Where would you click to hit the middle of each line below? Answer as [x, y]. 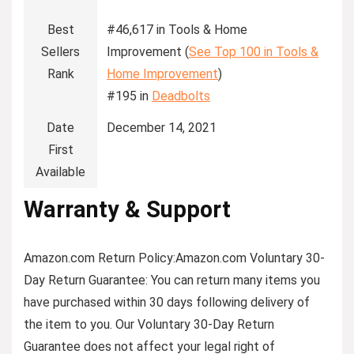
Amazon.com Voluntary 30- [250, 258]
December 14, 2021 [162, 127]
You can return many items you [234, 280]
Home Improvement [162, 73]
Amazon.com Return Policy [98, 258]
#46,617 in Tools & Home [177, 29]
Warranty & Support [127, 209]
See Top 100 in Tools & [254, 51]
